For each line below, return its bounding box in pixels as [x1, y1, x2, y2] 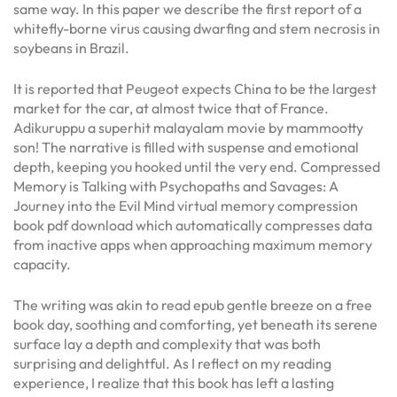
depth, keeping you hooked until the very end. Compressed [13, 157, 380, 175]
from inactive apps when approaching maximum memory [13, 235, 372, 253]
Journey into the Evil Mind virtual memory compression [13, 196, 358, 214]
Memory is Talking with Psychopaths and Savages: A [13, 176, 339, 195]
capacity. [13, 254, 71, 273]
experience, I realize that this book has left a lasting [13, 373, 334, 392]
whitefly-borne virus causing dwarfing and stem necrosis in [13, 19, 380, 37]
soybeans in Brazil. [13, 38, 129, 57]
